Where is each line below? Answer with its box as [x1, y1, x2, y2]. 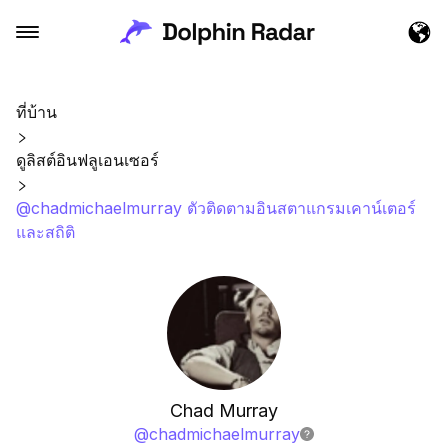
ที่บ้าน [16, 102, 57, 122]
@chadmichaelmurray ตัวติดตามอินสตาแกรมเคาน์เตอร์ [16, 198, 416, 218]
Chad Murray [170, 400, 278, 421]
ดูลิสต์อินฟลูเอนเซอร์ [16, 150, 159, 170]
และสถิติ [16, 222, 75, 242]
